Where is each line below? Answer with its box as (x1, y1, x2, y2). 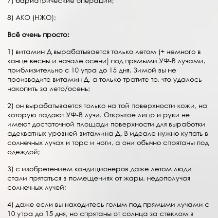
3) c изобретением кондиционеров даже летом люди (7, 164, 192, 174)
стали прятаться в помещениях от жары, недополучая (7, 173, 190, 183)
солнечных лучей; (7, 182, 66, 192)
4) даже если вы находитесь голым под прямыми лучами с (7, 200, 209, 209)
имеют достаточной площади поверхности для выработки (7, 119, 205, 129)
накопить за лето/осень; (7, 84, 90, 93)
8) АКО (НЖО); (7, 13, 56, 22)
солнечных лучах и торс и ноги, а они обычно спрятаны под (7, 138, 209, 147)
